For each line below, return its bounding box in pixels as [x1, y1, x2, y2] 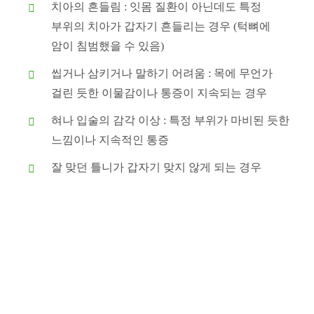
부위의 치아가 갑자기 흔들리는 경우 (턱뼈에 [51, 20, 271, 32]
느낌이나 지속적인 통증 [51, 134, 170, 146]
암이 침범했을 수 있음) [51, 39, 165, 52]
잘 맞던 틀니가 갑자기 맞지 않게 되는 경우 [51, 161, 262, 174]
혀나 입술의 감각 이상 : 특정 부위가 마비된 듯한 [51, 114, 290, 127]
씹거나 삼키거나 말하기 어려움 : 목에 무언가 [51, 67, 273, 80]
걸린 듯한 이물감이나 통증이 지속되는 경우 [51, 87, 268, 100]
